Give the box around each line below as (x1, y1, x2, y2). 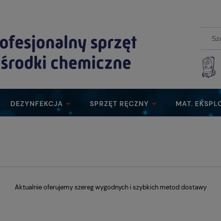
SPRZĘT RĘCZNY (90, 99, 149, 108)
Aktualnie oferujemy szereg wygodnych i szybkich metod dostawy (14, 183, 207, 191)
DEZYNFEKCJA (10, 99, 63, 108)
